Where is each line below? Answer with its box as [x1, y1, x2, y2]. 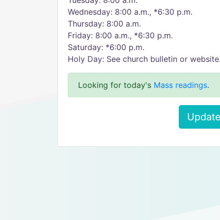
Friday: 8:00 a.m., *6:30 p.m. [68, 30, 173, 40]
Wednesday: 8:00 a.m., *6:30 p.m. [68, 7, 192, 17]
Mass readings [154, 80, 207, 90]
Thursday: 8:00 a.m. [68, 19, 141, 28]
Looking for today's [78, 80, 154, 90]
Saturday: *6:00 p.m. [68, 42, 144, 52]
